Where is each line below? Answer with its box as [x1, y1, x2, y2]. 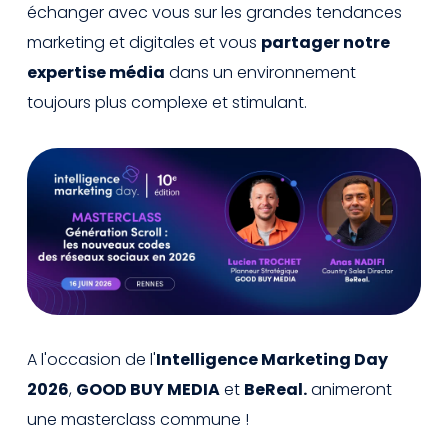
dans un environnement [165, 60, 356, 84]
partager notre [261, 30, 390, 54]
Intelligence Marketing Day [156, 348, 388, 372]
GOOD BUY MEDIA [76, 378, 220, 402]
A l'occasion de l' [27, 348, 156, 372]
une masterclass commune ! [27, 408, 249, 432]
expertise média [27, 60, 165, 84]
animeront [307, 378, 392, 402]
